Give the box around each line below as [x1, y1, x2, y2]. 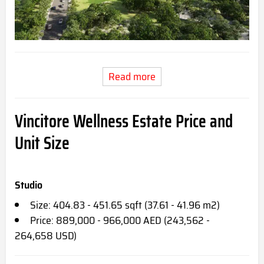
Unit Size [15, 128, 70, 157]
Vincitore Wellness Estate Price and [15, 107, 233, 135]
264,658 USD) [15, 227, 77, 244]
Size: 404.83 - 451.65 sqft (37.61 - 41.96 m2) [30, 196, 220, 213]
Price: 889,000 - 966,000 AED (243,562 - [30, 212, 210, 229]
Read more [108, 68, 156, 85]
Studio [15, 176, 42, 193]
